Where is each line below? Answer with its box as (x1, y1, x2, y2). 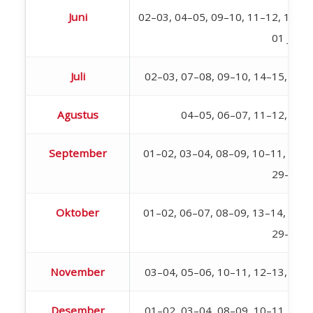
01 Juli (272, 30, 302, 45)
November (50, 264, 105, 279)
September (48, 145, 107, 160)
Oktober (56, 205, 99, 219)
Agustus (57, 107, 99, 122)
